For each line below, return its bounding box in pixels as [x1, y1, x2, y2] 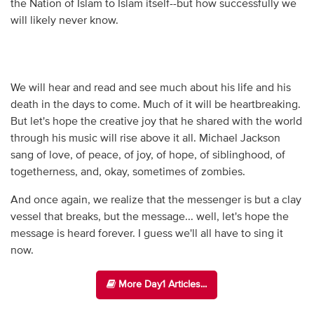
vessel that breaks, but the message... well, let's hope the [10, 211, 289, 223]
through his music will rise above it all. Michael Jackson [10, 132, 280, 144]
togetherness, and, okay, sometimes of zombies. [10, 166, 245, 178]
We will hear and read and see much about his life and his [10, 82, 291, 94]
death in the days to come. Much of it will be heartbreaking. [10, 99, 301, 111]
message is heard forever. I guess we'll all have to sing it [10, 228, 283, 240]
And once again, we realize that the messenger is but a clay [10, 194, 301, 206]
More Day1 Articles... [116, 279, 207, 289]
